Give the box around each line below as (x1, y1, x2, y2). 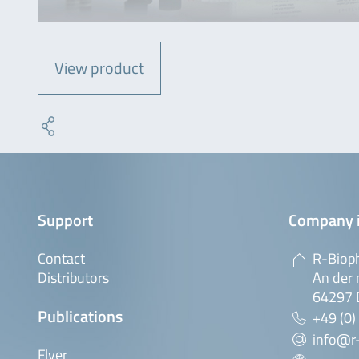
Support (38, 207, 93, 232)
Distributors (38, 266, 109, 288)
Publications (38, 303, 123, 329)
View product (54, 54, 144, 80)
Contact (38, 247, 85, 269)
